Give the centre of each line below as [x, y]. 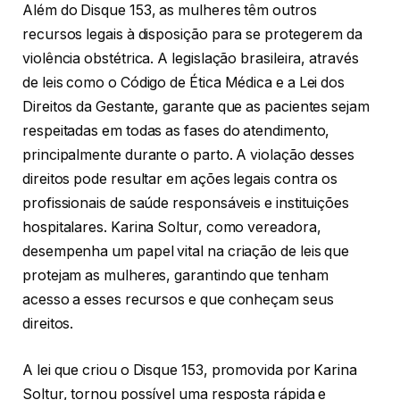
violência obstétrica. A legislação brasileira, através [191, 59]
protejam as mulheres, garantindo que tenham [175, 276]
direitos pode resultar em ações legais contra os [180, 179]
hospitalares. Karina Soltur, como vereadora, [172, 228]
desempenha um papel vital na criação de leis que [186, 252]
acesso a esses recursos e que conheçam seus [178, 300]
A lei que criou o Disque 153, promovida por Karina [190, 370]
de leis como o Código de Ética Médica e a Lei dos [184, 83]
